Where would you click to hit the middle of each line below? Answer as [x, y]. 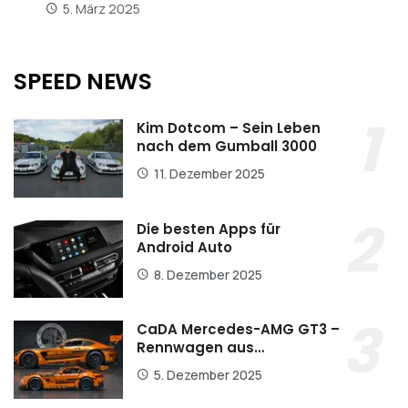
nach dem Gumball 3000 [227, 146]
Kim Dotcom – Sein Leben [229, 127]
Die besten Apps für [209, 229]
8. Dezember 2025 [208, 274]
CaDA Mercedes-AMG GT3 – [238, 330]
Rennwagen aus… [200, 348]
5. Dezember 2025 [208, 375]
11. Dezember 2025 [209, 173]
